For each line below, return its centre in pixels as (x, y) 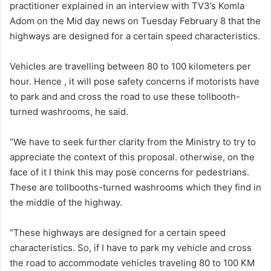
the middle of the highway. (66, 203)
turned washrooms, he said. (69, 112)
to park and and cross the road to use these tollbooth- (125, 97)
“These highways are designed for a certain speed (118, 233)
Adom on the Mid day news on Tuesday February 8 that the (135, 21)
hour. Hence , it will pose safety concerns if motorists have (135, 82)
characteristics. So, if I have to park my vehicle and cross (131, 248)
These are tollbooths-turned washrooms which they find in (135, 188)
